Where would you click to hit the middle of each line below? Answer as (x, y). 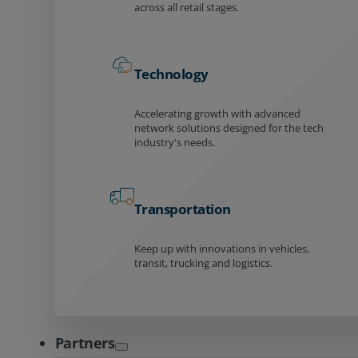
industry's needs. (174, 142)
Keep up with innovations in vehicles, (221, 248)
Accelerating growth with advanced (217, 113)
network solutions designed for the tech (229, 127)
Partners (85, 342)
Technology (171, 74)
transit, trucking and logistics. (203, 263)
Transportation (182, 209)
